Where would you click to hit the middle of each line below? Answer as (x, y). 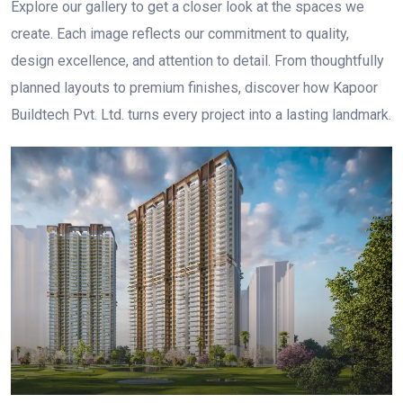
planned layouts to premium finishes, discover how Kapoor (194, 88)
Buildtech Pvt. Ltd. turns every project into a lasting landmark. (201, 115)
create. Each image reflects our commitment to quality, (180, 34)
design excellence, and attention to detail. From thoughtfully (197, 61)
